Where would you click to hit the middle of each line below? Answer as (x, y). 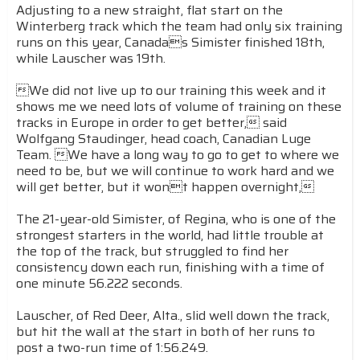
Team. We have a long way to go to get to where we (178, 155)
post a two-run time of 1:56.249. (112, 348)
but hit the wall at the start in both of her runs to (166, 331)
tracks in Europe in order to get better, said (151, 123)
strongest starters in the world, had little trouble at (170, 235)
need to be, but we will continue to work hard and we (175, 171)
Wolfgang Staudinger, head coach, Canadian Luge (164, 139)
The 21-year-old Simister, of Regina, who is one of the (176, 219)
